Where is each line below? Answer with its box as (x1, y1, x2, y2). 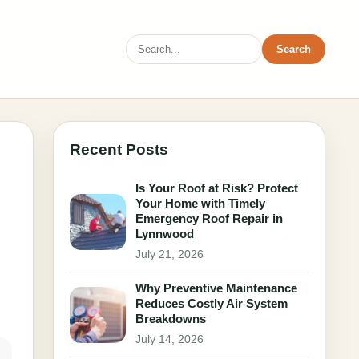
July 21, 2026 (135, 248, 204, 260)
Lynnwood (135, 227, 194, 240)
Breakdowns (135, 312, 206, 325)
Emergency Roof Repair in (135, 212, 283, 225)
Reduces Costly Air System (135, 296, 288, 310)
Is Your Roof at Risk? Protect (135, 181, 298, 195)
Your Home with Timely (135, 196, 265, 210)
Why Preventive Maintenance (135, 281, 297, 295)
